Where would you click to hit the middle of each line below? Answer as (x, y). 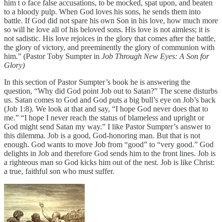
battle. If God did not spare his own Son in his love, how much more (111, 20)
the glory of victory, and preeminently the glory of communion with (109, 47)
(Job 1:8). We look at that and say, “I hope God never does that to (106, 109)
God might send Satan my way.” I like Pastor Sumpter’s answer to (107, 126)
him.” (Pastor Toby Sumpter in (53, 56)
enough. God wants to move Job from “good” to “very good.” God (109, 144)
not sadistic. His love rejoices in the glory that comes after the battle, (110, 38)
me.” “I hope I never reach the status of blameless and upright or (104, 117)
